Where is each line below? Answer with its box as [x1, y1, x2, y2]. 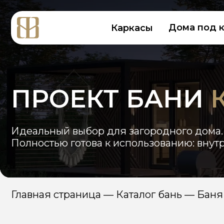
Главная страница [9, 168, 90, 179]
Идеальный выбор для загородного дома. [9, 111, 199, 122]
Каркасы [99, 20, 137, 29]
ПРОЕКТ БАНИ [9, 74, 188, 101]
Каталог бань [103, 168, 163, 179]
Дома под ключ [150, 19, 219, 29]
